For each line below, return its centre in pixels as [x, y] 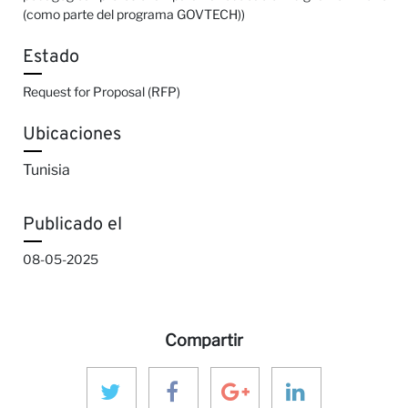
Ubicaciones [72, 135]
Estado [51, 58]
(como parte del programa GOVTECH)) [134, 15]
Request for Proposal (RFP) [102, 92]
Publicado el [72, 225]
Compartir [204, 341]
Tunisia [46, 170]
